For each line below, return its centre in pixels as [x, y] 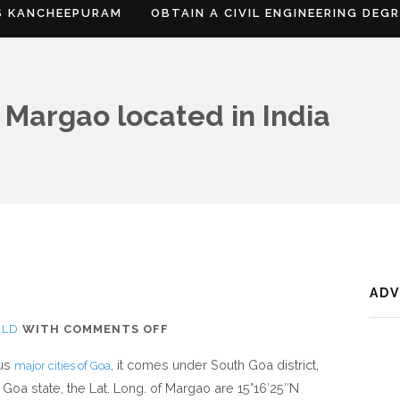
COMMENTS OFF [116, 329]
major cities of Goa [62, 366]
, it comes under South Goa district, [215, 365]
